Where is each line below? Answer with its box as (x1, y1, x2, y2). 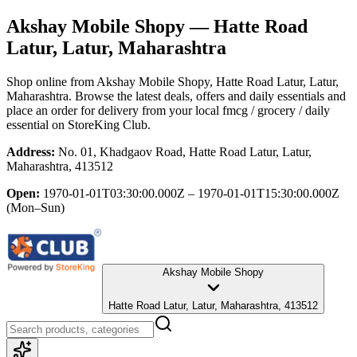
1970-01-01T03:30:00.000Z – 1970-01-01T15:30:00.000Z (43, 186, 339, 200)
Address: (6, 144, 55, 159)
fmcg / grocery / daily (222, 103, 330, 117)
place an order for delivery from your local (6, 103, 219, 117)
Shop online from (6, 74, 96, 88)
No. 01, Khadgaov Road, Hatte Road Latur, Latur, (58, 144, 312, 159)
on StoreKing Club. (49, 117, 151, 131)
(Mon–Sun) (6, 200, 65, 214)
